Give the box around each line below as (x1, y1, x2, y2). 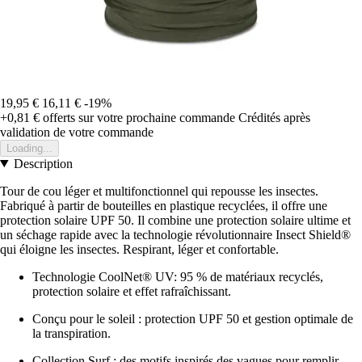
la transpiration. (32, 326, 111, 340)
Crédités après (238, 110, 310, 124)
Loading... (6, 141, 53, 154)
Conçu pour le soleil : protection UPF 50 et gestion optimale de (32, 311, 353, 326)
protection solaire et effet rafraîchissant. (32, 284, 231, 298)
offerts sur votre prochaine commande (40, 110, 235, 124)
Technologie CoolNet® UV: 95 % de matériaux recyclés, (32, 269, 323, 284)
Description (13, 156, 73, 170)
